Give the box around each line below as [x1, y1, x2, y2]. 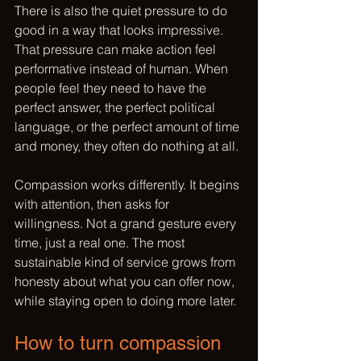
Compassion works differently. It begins [15, 176, 243, 193]
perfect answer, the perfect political [15, 99, 218, 115]
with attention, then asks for [15, 196, 172, 212]
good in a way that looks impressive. [15, 22, 226, 38]
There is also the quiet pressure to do [15, 2, 230, 19]
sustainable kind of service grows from [15, 254, 239, 270]
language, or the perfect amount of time [15, 118, 243, 135]
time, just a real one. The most [15, 234, 188, 251]
